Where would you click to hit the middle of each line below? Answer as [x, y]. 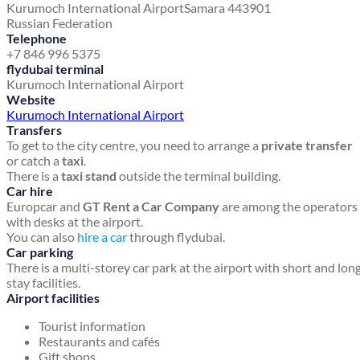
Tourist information [92, 326]
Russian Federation [59, 23]
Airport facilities [53, 298]
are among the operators [288, 207]
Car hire [30, 191]
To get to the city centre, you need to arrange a [134, 145]
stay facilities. [43, 283]
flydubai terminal [55, 69]
